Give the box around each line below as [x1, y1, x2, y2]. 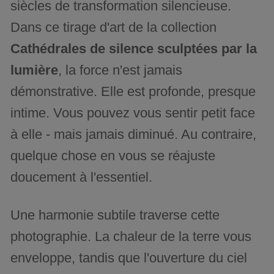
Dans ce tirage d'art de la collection [10, 19, 217, 35]
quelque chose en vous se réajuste [10, 147, 216, 163]
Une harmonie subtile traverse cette [10, 207, 220, 223]
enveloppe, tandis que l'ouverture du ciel [10, 250, 248, 265]
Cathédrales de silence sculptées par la [10, 40, 257, 56]
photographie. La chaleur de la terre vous [10, 228, 252, 244]
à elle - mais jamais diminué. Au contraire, [10, 126, 257, 142]
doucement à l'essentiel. [10, 169, 153, 185]
